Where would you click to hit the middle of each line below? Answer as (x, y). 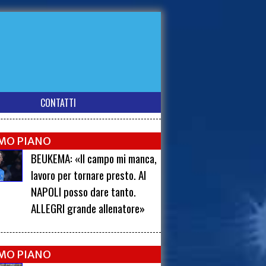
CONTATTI (58, 103)
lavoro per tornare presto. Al (89, 175)
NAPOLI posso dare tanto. (84, 191)
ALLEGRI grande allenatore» (88, 208)
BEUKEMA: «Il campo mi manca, (94, 158)
